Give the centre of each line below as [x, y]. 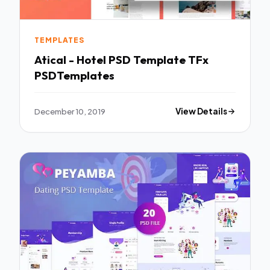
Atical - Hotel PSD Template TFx [121, 60]
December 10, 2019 [70, 111]
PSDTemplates [74, 76]
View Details [202, 111]
